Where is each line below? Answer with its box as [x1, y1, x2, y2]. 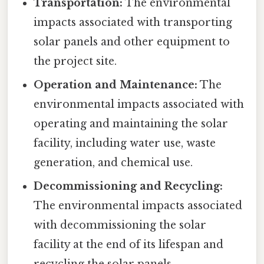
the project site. [34, 55, 117, 68]
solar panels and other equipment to [34, 35, 230, 49]
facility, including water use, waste [34, 137, 216, 150]
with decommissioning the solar [34, 219, 207, 232]
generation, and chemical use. [34, 156, 193, 170]
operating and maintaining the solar [34, 117, 229, 131]
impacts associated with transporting [34, 16, 233, 29]
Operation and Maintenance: [34, 78, 198, 92]
